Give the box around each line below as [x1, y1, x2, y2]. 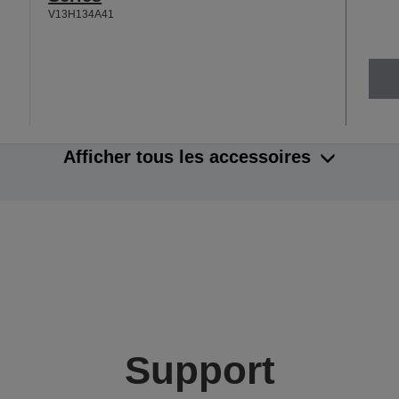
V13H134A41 [48, 7, 115, 20]
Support [124, 348, 275, 393]
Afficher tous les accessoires [63, 147, 311, 167]
